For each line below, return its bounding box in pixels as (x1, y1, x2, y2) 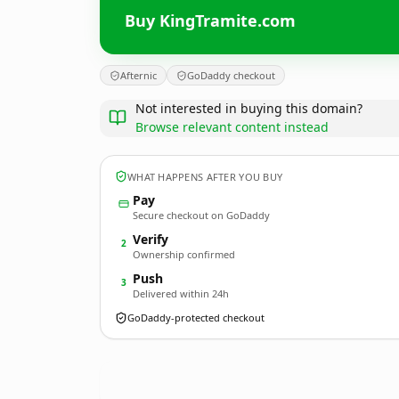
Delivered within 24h (133, 287, 229, 300)
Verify (133, 231, 168, 248)
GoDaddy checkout (187, 69, 275, 82)
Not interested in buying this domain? (135, 100, 362, 117)
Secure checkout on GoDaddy (133, 208, 270, 222)
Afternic (120, 69, 157, 82)
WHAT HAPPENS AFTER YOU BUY (127, 169, 283, 183)
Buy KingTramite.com (125, 9, 296, 31)
